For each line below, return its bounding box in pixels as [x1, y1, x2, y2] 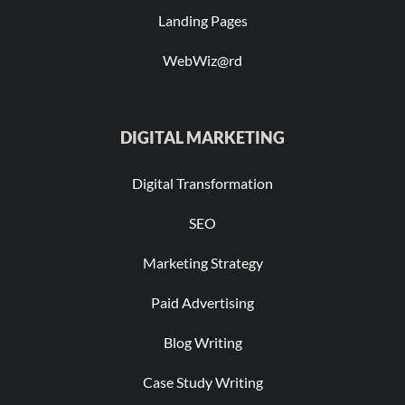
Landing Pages [157, 12, 248, 30]
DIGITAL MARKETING [120, 127, 285, 148]
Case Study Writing [142, 373, 263, 391]
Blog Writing [163, 334, 242, 352]
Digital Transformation [132, 174, 273, 193]
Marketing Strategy [142, 254, 263, 272]
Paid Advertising [151, 294, 254, 312]
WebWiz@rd [163, 52, 242, 70]
